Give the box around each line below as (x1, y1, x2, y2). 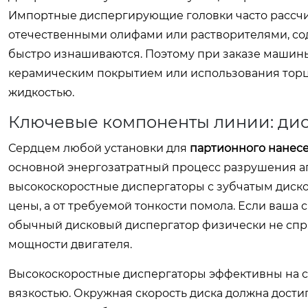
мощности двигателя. (8, 238, 132, 251)
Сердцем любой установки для (8, 142, 190, 155)
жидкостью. (8, 86, 74, 99)
